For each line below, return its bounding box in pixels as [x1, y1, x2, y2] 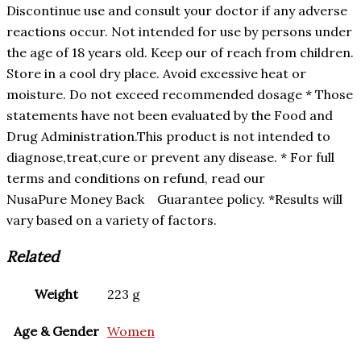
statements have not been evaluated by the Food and [6, 106, 333, 123]
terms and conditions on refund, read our [6, 169, 268, 186]
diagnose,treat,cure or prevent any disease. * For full [6, 148, 334, 165]
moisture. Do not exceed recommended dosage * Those [6, 85, 353, 102]
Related [6, 246, 59, 266]
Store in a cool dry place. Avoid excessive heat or [6, 64, 306, 81]
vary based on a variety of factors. [6, 211, 217, 228]
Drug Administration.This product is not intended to [6, 127, 330, 144]
